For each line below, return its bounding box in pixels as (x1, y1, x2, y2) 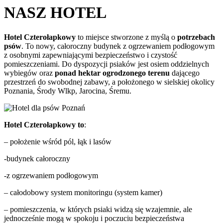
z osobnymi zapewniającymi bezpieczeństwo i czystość (4, 50, 177, 59)
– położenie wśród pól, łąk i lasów (4, 137, 111, 146)
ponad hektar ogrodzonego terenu (55, 68, 170, 77)
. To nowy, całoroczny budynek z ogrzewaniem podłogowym (21, 41, 215, 50)
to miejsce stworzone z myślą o (76, 32, 177, 41)
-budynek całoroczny (4, 154, 70, 163)
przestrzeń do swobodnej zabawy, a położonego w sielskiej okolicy (4, 77, 215, 86)
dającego (170, 68, 200, 77)
